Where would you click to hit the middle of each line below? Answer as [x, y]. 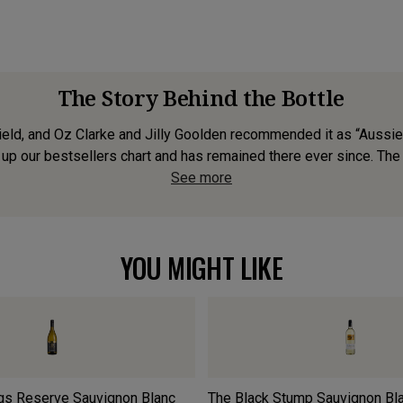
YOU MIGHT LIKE [201, 267]
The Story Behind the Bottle [201, 97]
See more [201, 177]
